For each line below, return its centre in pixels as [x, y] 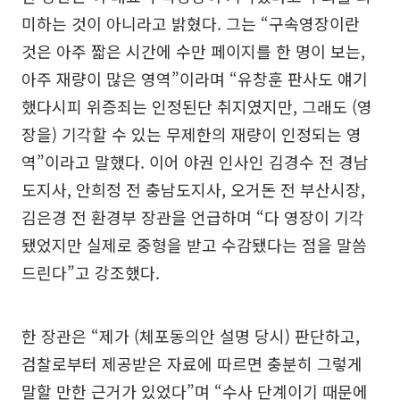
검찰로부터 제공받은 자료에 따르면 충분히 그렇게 [192, 364]
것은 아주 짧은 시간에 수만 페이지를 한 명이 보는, [193, 51]
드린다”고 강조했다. [91, 273]
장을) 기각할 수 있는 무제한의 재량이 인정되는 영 [192, 134]
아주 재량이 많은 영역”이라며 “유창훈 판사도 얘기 [195, 79]
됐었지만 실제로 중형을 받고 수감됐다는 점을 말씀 [194, 245]
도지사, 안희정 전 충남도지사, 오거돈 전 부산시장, [193, 190]
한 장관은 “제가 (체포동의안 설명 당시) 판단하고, [191, 336]
